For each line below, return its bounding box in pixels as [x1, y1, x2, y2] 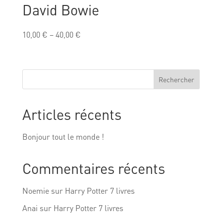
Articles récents [22, 105, 121, 124]
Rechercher [159, 75, 195, 84]
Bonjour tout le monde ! [22, 131, 104, 142]
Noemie [22, 185, 49, 196]
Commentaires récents [22, 159, 165, 178]
